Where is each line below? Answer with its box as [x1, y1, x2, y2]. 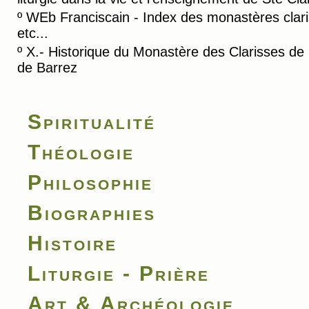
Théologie [28, 141, 134, 163]
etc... [17, 26, 48, 41]
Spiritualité [28, 110, 156, 133]
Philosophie [28, 171, 153, 194]
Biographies [28, 201, 156, 224]
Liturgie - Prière [28, 262, 210, 285]
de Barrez [17, 60, 77, 75]
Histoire [28, 232, 117, 255]
